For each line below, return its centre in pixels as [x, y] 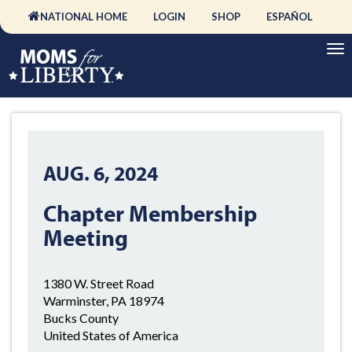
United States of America [111, 335]
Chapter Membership [150, 213]
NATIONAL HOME [83, 16]
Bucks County [81, 318]
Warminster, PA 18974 [104, 301]
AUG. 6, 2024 [101, 173]
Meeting [86, 237]
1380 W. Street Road [99, 283]
